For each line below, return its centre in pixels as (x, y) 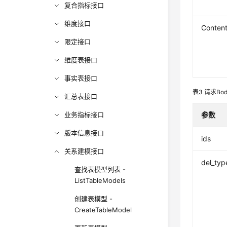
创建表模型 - (94, 199)
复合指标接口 (84, 5)
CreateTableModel (103, 210)
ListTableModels (100, 180)
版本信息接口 (84, 133)
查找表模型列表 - (100, 169)
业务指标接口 (84, 115)
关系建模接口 (84, 151)
